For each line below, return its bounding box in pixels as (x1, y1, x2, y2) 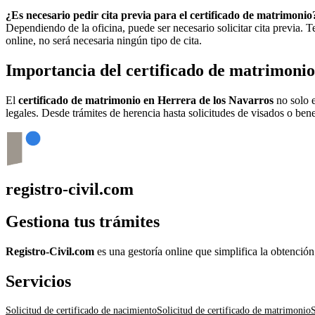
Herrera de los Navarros (157, 94, 274, 106)
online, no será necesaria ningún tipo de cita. (6, 34, 202, 46)
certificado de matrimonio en (18, 94, 157, 106)
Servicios (6, 272, 71, 291)
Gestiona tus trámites (6, 212, 160, 231)
